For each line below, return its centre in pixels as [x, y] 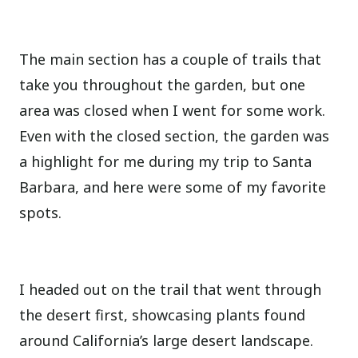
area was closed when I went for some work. [173, 111]
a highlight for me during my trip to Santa [166, 162]
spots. [41, 213]
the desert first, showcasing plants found [163, 315]
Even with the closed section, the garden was [175, 136]
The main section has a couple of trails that [171, 60]
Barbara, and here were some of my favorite [173, 187]
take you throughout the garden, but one [163, 85]
